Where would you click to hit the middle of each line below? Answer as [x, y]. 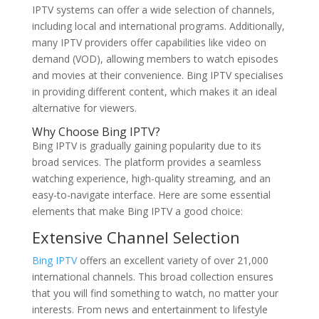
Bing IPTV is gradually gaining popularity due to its [146, 146]
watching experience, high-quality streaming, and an [151, 178]
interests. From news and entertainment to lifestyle [150, 309]
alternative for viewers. [84, 108]
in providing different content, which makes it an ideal [154, 91]
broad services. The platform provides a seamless [146, 162]
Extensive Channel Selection [136, 237]
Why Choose [67, 132]
